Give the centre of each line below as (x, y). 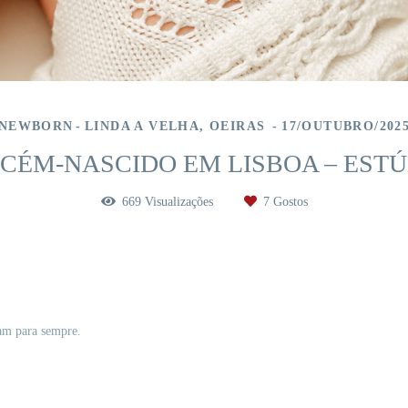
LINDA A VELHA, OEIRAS (178, 127)
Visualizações (178, 202)
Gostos (288, 202)
